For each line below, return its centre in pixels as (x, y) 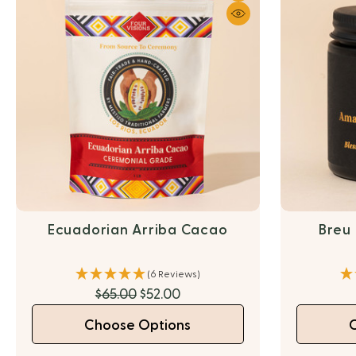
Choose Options (138, 325)
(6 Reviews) (173, 274)
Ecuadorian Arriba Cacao (137, 230)
